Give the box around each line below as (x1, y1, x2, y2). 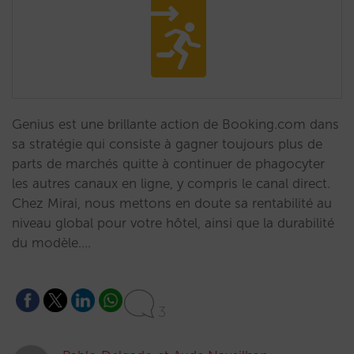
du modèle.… (12, 235, 91, 250)
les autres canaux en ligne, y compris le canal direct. (12, 175, 330, 191)
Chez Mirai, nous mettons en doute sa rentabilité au (12, 195, 332, 211)
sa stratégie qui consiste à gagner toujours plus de (12, 136, 322, 152)
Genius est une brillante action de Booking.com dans (12, 116, 339, 132)
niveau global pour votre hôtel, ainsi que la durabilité (12, 215, 334, 231)
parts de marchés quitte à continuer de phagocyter (12, 156, 325, 171)
